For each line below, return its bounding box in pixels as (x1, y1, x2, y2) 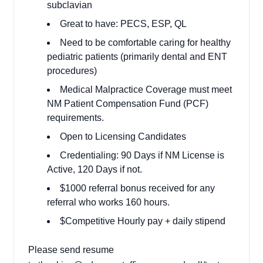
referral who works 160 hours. (47, 197, 170, 207)
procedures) (47, 66, 99, 76)
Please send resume (28, 245, 114, 255)
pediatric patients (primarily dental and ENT (47, 52, 227, 62)
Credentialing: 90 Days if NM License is (60, 150, 224, 160)
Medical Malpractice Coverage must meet (60, 85, 232, 95)
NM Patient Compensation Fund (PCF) (47, 99, 208, 109)
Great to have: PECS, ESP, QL (60, 19, 187, 29)
